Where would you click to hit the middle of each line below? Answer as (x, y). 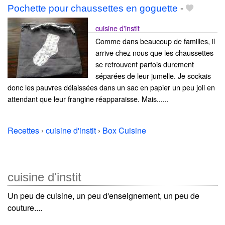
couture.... (25, 207)
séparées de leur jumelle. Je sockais (153, 75)
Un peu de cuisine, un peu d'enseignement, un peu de (103, 195)
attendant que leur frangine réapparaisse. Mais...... (88, 98)
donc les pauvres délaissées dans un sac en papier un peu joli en (111, 87)
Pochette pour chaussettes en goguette (93, 8)
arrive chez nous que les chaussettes (154, 52)
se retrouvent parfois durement (145, 64)
